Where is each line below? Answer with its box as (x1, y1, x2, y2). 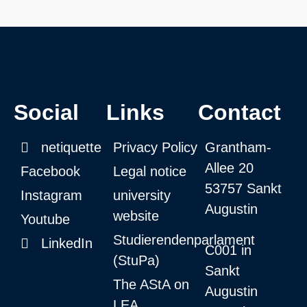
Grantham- (205, 139, 272, 155)
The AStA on (112, 276, 189, 292)
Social (14, 99, 79, 125)
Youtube (21, 211, 70, 227)
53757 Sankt (205, 180, 282, 196)
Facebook (21, 163, 80, 179)
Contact (198, 99, 282, 125)
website (112, 208, 159, 223)
